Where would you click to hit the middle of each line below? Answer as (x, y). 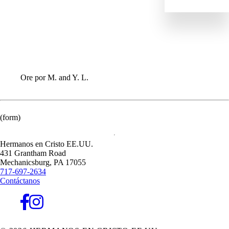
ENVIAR (38, 7)
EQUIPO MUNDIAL (60, 37)
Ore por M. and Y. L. (54, 77)
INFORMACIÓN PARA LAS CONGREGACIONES (117, 46)
